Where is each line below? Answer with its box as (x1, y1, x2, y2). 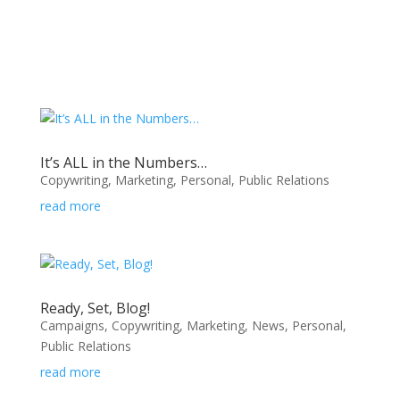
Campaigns (39, 317, 104, 334)
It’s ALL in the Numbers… (39, 153, 207, 172)
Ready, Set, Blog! (39, 298, 150, 318)
